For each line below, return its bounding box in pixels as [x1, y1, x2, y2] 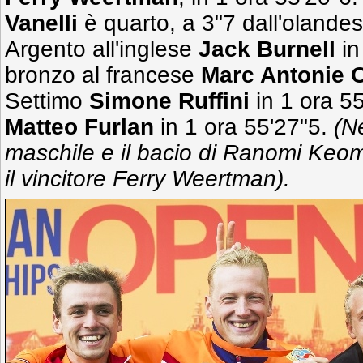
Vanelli [5, 11, 84, 36]
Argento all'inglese [5, 36, 199, 62]
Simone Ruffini [89, 88, 250, 113]
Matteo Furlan [5, 114, 154, 139]
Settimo [5, 88, 89, 113]
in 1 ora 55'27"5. [154, 114, 334, 139]
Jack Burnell [199, 36, 335, 62]
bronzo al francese [5, 62, 201, 88]
